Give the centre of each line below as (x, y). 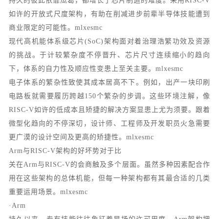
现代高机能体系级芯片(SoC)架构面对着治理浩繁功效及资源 (109, 41)
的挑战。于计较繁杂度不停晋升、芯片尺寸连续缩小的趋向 (109, 55)
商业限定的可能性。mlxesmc (55, 28)
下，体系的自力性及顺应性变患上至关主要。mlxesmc (96, 69)
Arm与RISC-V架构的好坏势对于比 (65, 151)
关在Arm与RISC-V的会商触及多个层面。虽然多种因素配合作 (109, 164)
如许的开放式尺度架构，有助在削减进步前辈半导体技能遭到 (109, 14)
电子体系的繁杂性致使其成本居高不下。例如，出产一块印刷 (109, 82)
